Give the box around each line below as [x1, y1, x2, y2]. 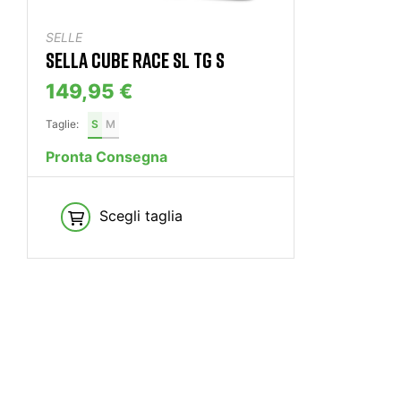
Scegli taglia [99, 206, 183, 225]
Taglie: [46, 117, 79, 132]
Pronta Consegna [46, 148, 167, 166]
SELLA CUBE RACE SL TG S [46, 47, 225, 73]
